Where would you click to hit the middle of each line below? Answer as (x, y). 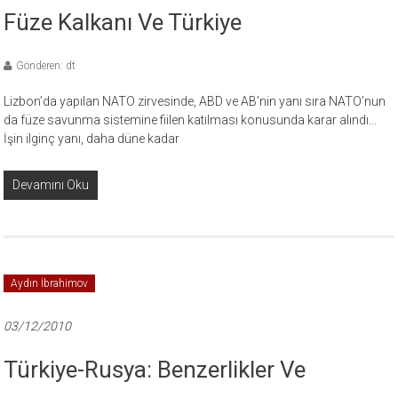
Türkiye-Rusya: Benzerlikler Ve (155, 370)
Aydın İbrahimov (50, 283)
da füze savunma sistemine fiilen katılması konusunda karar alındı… (191, 120)
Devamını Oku (51, 185)
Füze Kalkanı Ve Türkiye (123, 22)
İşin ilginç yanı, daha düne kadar (92, 139)
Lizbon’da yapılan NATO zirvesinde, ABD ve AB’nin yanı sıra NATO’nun (195, 101)
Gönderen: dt (46, 66)
